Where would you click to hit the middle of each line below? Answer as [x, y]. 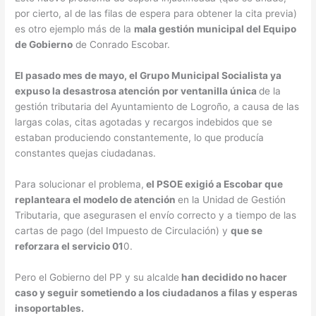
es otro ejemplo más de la [75, 29]
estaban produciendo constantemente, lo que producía [140, 138]
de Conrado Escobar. [122, 45]
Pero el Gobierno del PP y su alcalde [97, 278]
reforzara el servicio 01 [69, 247]
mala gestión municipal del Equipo [215, 29]
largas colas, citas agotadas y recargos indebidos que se [144, 122]
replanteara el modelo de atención [97, 200]
